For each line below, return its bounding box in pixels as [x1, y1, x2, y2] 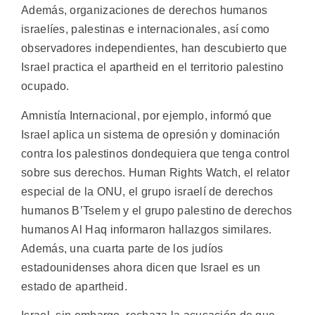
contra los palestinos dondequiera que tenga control [21, 147, 290, 160]
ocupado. [21, 80, 70, 93]
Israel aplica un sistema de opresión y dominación [21, 128, 281, 141]
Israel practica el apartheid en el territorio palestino [21, 61, 284, 74]
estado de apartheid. [21, 280, 128, 292]
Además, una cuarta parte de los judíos [21, 242, 224, 255]
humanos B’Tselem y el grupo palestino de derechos [21, 204, 292, 217]
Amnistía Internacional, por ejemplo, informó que [21, 109, 272, 122]
